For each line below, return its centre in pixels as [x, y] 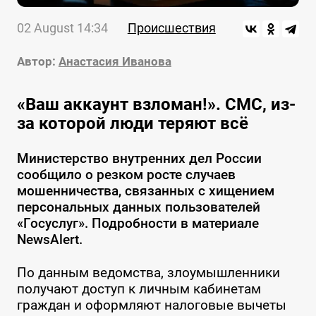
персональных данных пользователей [138, 207]
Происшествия [171, 28]
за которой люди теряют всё [132, 124]
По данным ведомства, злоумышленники [148, 273]
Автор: [36, 62]
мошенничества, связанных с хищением [145, 191]
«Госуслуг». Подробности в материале [138, 224]
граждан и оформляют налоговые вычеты [151, 305]
